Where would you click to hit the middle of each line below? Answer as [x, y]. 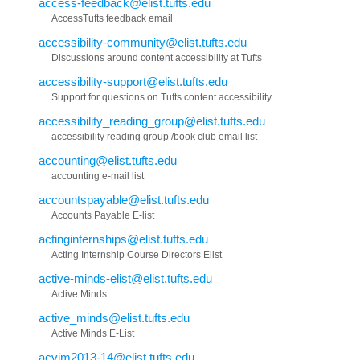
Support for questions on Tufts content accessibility [162, 97]
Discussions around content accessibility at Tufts [157, 57]
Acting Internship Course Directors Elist [137, 254]
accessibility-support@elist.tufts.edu [133, 81]
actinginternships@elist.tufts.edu [123, 239]
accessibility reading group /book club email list [154, 136]
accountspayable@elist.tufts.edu [124, 199]
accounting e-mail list [98, 176]
